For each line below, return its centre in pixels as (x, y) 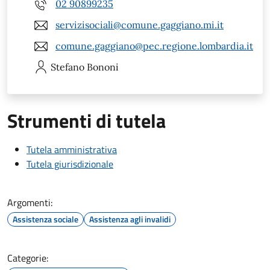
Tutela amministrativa (72, 149)
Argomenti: (30, 202)
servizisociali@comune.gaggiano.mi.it (140, 25)
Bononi (103, 67)
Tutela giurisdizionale (70, 164)
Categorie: (28, 258)
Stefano (67, 67)
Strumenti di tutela (86, 120)
